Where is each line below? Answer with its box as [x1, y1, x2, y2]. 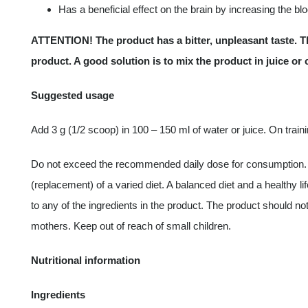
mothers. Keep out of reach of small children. [30, 220, 231, 232]
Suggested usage [30, 89, 114, 102]
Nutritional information [30, 254, 140, 267]
